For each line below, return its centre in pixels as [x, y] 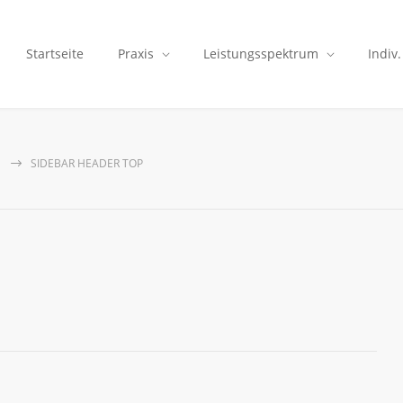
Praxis [136, 54]
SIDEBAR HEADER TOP [87, 163]
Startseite [55, 54]
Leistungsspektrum [261, 54]
